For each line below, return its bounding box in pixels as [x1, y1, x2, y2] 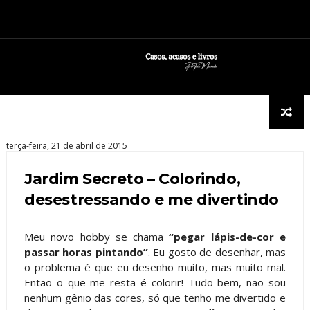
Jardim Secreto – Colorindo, [24, 169, 241, 188]
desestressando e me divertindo [24, 190, 279, 209]
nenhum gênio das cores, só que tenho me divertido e [24, 290, 286, 304]
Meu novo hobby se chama [24, 229, 170, 244]
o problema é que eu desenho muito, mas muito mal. [24, 259, 286, 274]
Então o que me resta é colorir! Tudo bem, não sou [24, 275, 286, 289]
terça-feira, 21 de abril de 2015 [6, 139, 127, 152]
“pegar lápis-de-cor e [169, 229, 286, 244]
